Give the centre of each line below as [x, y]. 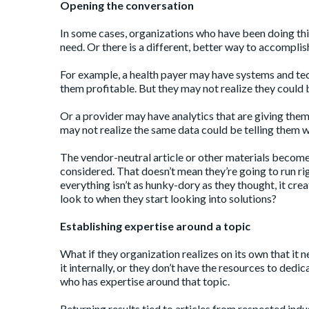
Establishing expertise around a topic [155, 226]
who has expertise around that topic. [145, 281]
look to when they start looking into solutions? [168, 199]
